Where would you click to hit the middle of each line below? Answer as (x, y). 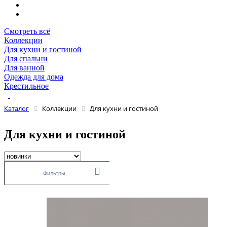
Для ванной (24, 68)
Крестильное (26, 86)
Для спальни (26, 59)
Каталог (16, 109)
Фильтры (54, 174)
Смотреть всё (27, 31)
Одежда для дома (34, 77)
